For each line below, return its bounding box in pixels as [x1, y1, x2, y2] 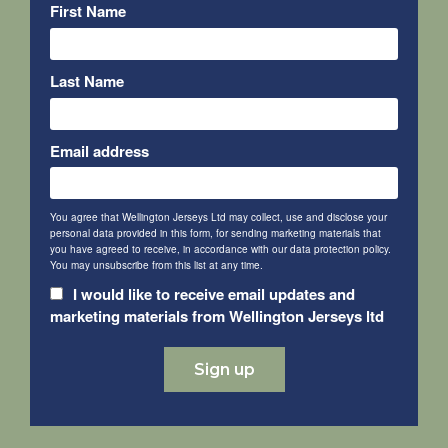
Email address [50, 140, 149, 162]
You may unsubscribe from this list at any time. [50, 258, 263, 272]
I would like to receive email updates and [69, 283, 355, 305]
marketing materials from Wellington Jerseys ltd [50, 305, 384, 327]
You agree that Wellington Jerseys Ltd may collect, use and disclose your [50, 210, 387, 224]
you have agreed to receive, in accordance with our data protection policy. [50, 242, 391, 256]
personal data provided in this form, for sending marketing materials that [50, 226, 381, 240]
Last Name [50, 70, 124, 92]
